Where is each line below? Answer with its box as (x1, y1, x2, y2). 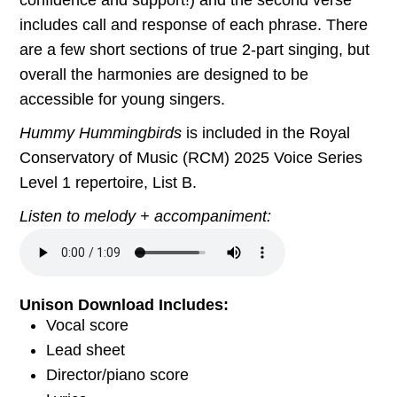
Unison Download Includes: (19, 295, 229, 314)
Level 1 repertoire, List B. (19, 173, 197, 191)
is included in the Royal (182, 123, 350, 142)
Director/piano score (46, 365, 189, 384)
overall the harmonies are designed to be (19, 65, 308, 83)
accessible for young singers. (19, 90, 225, 108)
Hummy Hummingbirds (19, 123, 182, 142)
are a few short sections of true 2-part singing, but (19, 40, 370, 58)
